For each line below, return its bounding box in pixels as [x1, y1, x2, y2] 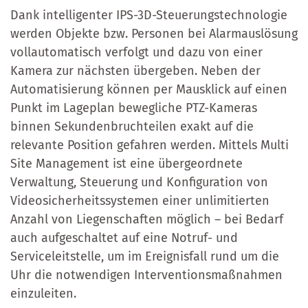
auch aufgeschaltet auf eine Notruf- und [10, 230, 238, 245]
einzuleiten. [10, 285, 76, 301]
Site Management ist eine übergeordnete [10, 155, 243, 171]
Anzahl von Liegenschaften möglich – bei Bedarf [10, 211, 283, 227]
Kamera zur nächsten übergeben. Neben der [10, 63, 261, 78]
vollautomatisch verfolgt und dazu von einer [10, 44, 263, 60]
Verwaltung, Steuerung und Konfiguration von [10, 174, 268, 190]
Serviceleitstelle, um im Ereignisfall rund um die [10, 248, 279, 264]
